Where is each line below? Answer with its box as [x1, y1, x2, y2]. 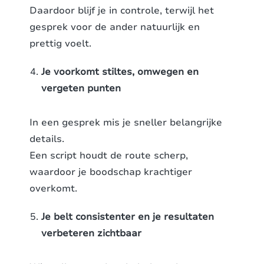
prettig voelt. [29, 37, 91, 51]
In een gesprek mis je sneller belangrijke [29, 116, 222, 130]
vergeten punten [41, 82, 121, 95]
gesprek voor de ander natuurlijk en [29, 21, 200, 34]
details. [29, 133, 64, 146]
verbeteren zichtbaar [41, 227, 141, 240]
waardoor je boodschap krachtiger [29, 166, 192, 179]
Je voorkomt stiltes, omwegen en [41, 65, 199, 79]
